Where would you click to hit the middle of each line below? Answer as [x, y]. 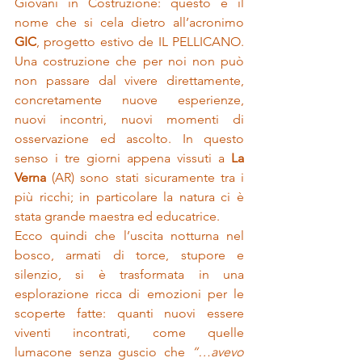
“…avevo [218, 352]
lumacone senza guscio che [103, 352]
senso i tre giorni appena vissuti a [123, 158]
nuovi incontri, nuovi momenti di [129, 119]
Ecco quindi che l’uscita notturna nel [129, 236]
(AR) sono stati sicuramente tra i [145, 177]
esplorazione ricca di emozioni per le [129, 294]
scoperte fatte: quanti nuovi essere [129, 313]
